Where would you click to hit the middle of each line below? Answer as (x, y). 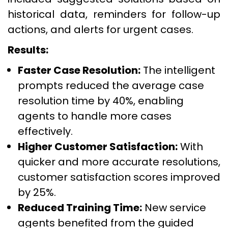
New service (174, 208)
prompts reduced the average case (111, 85)
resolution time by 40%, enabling (101, 101)
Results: (28, 50)
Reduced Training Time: (80, 208)
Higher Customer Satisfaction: (98, 147)
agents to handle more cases (95, 116)
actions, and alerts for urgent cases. (101, 30)
